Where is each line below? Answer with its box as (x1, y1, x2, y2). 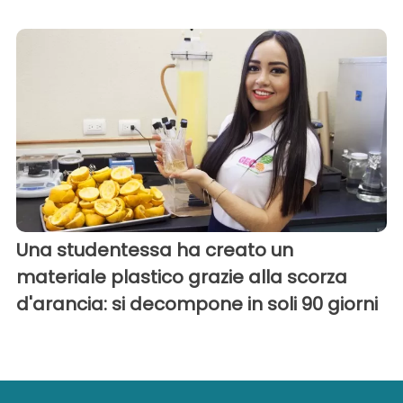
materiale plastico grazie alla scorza (16, 264, 347, 291)
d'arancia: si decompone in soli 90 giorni (16, 291, 378, 318)
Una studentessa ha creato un (16, 237, 293, 264)
